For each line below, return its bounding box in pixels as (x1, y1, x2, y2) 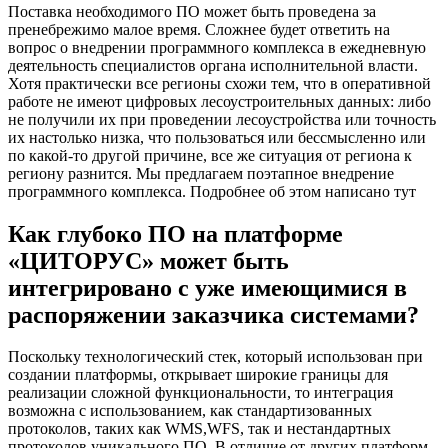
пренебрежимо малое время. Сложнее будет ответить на (8, 20, 390, 38)
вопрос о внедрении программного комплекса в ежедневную (8, 38, 426, 56)
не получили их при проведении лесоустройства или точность (8, 110, 436, 128)
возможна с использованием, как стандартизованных (8, 402, 372, 420)
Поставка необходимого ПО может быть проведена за (8, 2, 376, 20)
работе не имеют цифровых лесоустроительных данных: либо (8, 92, 431, 110)
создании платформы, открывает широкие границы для (8, 366, 388, 384)
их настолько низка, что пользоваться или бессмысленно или (8, 128, 426, 146)
